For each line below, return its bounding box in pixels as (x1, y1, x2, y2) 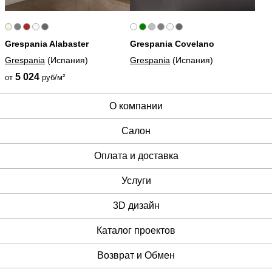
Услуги (121, 175, 151, 186)
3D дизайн (112, 200, 160, 211)
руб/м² (42, 73, 65, 83)
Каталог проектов (97, 225, 175, 236)
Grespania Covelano (130, 39, 214, 49)
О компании (109, 101, 163, 112)
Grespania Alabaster (5, 39, 89, 49)
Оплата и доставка (93, 151, 178, 161)
